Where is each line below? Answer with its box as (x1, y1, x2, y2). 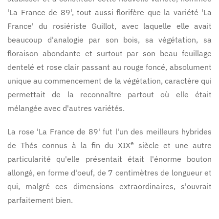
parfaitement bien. (7, 195, 73, 205)
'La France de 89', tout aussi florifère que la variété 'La (7, 7, 212, 17)
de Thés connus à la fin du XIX (7, 140, 131, 150)
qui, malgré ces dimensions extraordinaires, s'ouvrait (7, 181, 212, 191)
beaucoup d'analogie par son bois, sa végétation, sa (7, 34, 212, 44)
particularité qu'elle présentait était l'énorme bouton (7, 153, 212, 164)
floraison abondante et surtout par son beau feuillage (7, 48, 212, 58)
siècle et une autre (134, 140, 212, 150)
